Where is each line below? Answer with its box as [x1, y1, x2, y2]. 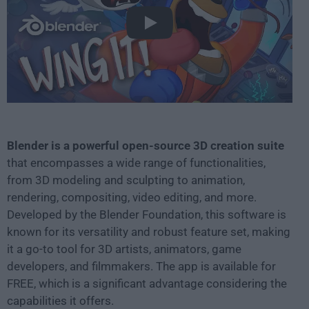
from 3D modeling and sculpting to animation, [7, 172, 245, 187]
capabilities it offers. [7, 293, 114, 308]
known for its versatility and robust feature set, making [7, 224, 290, 239]
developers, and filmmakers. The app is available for [7, 259, 276, 273]
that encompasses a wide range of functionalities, [7, 155, 266, 170]
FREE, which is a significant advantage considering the [7, 276, 287, 290]
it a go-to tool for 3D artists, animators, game [7, 241, 241, 256]
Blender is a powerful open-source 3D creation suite [7, 138, 284, 152]
